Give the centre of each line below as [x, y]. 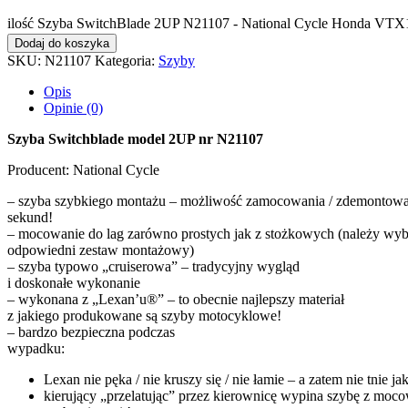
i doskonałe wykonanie [74, 282]
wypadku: [36, 348]
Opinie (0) [73, 107]
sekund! [30, 217]
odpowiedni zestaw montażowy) [101, 250]
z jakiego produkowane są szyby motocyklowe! [144, 315]
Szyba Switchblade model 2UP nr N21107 [135, 138]
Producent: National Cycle [83, 169]
